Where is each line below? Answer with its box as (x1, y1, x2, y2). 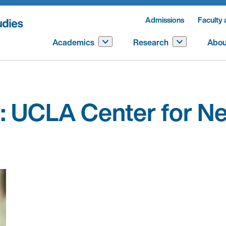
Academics (52, 36, 94, 48)
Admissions (145, 14, 184, 25)
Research (133, 36, 168, 48)
